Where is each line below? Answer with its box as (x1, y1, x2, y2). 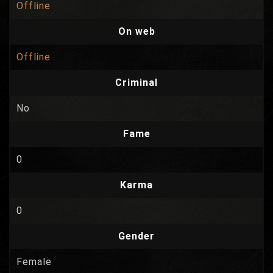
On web (118, 26, 155, 37)
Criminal (115, 77, 158, 88)
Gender (118, 230, 155, 242)
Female (16, 256, 52, 268)
